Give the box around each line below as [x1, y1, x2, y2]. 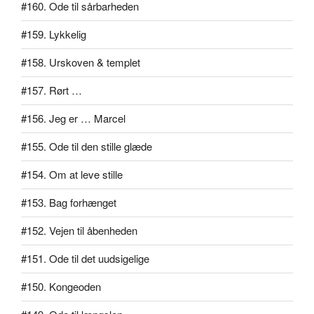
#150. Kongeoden [21, 279, 101, 294]
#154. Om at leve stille [21, 167, 123, 182]
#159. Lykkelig [21, 27, 86, 42]
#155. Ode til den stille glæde [21, 139, 152, 154]
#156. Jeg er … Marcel [21, 111, 125, 126]
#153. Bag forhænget [21, 195, 116, 210]
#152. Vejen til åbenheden [21, 223, 137, 238]
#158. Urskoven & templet [21, 55, 140, 70]
